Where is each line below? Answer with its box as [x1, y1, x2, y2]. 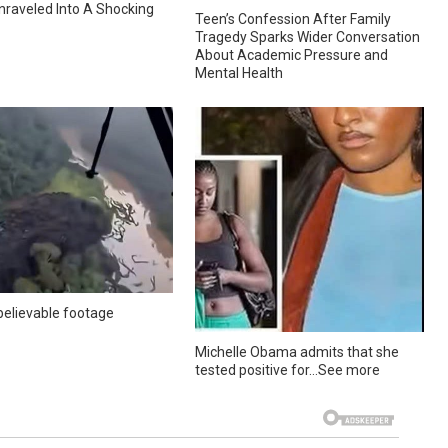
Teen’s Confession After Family [195, 11, 392, 28]
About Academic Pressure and [195, 47, 389, 64]
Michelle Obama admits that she [195, 344, 400, 361]
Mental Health [195, 65, 284, 82]
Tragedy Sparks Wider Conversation [195, 29, 421, 46]
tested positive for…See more [195, 362, 381, 379]
